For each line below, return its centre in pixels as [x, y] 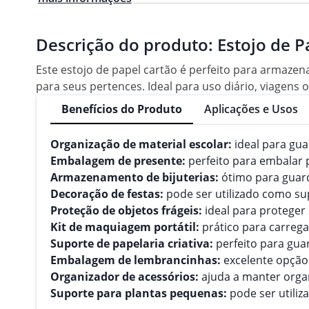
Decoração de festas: [107, 193]
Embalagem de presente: [118, 160]
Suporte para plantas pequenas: [139, 293]
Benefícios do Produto [122, 109]
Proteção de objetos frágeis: [126, 210]
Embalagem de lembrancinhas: [136, 260]
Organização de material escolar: [141, 144]
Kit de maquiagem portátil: [125, 227]
